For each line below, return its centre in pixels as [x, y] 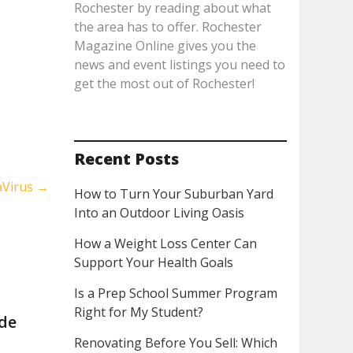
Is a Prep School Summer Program [175, 293]
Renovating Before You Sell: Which [175, 343]
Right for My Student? [138, 312]
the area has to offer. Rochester [167, 27]
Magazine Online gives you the [165, 46]
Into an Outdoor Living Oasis [159, 213]
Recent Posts [126, 159]
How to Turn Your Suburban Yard [173, 194]
